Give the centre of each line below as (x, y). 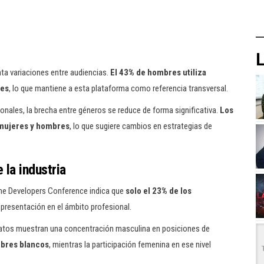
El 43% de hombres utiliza (158, 72)
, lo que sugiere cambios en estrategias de (141, 126)
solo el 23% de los (159, 191)
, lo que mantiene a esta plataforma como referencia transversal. (118, 88)
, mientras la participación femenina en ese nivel (130, 245)
